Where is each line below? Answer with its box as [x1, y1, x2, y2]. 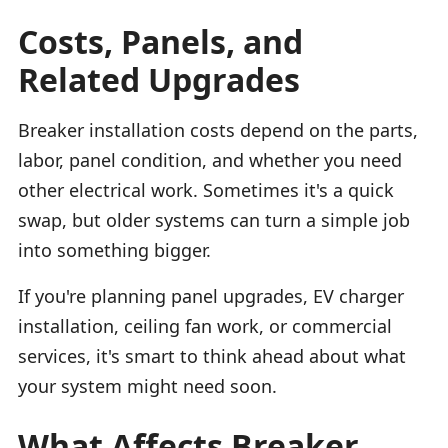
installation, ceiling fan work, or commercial [18, 313, 392, 338]
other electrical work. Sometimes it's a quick [18, 177, 394, 202]
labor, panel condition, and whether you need [18, 147, 402, 172]
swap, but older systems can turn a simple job [18, 207, 410, 232]
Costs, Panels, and [18, 19, 303, 63]
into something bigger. [18, 237, 211, 262]
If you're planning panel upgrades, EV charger [18, 283, 404, 308]
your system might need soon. [18, 373, 277, 398]
